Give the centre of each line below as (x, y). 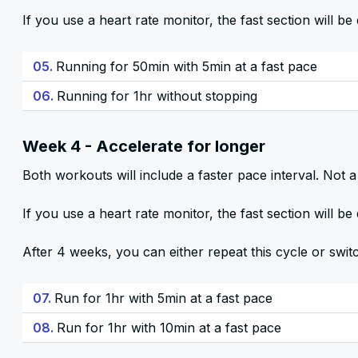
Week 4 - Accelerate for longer (144, 146)
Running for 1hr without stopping (157, 96)
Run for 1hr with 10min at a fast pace (169, 328)
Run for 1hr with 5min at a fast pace (163, 298)
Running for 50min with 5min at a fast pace (187, 66)
